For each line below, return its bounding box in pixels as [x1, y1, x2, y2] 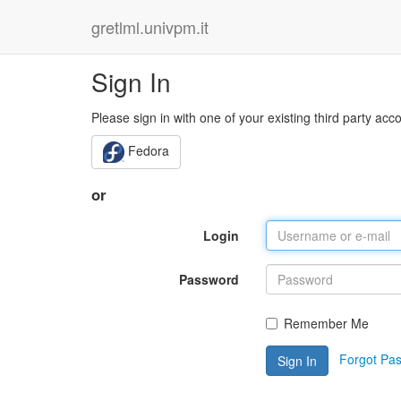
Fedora [124, 141, 169, 159]
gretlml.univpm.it [91, 15, 209, 38]
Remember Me [284, 313, 369, 332]
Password [179, 269, 239, 288]
